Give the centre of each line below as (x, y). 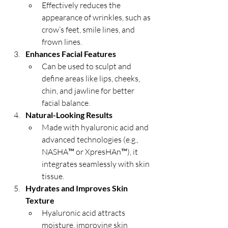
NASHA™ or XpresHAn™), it (91, 152)
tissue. (53, 176)
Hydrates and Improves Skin (77, 188)
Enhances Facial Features (71, 54)
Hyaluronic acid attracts (84, 213)
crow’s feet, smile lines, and (89, 30)
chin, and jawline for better (89, 91)
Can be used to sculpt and (87, 66)
